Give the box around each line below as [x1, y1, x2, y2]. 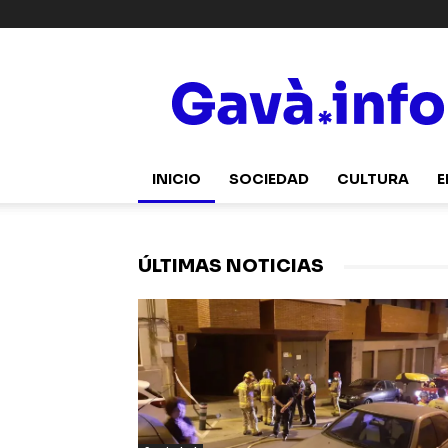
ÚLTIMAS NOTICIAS [138, 255, 324, 277]
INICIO [152, 170, 201, 188]
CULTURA [337, 170, 409, 188]
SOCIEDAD [229, 170, 309, 188]
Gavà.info [307, 57, 367, 73]
